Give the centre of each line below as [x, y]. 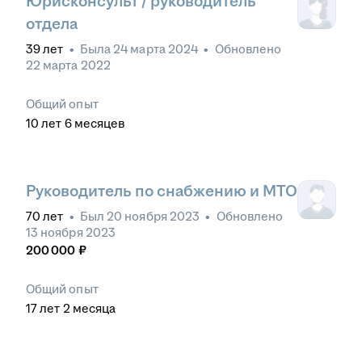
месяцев [99, 123]
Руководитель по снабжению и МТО [162, 191]
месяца [94, 308]
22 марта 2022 [68, 65]
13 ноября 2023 [71, 232]
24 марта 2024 [156, 48]
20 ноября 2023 [154, 216]
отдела [52, 23]
